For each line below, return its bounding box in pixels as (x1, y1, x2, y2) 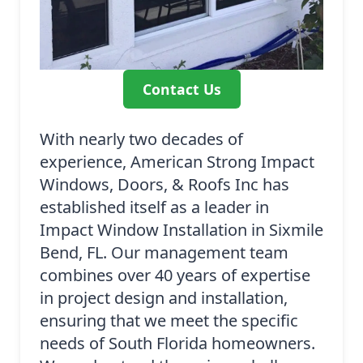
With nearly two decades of (40, 128, 243, 151)
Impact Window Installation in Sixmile (40, 219, 323, 241)
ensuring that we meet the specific (40, 310, 298, 332)
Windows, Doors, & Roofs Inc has (40, 173, 289, 196)
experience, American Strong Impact (40, 151, 314, 173)
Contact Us (142, 79, 221, 100)
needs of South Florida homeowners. (40, 332, 315, 355)
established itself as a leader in (40, 196, 269, 219)
